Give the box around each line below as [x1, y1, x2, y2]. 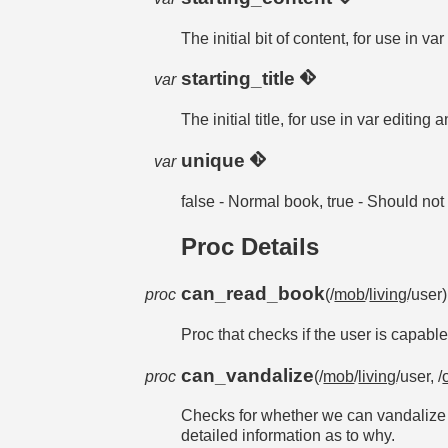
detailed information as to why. [181, 427, 396, 445]
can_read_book [181, 283, 326, 305]
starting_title [181, 68, 301, 90]
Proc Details [181, 233, 320, 261]
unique [181, 149, 251, 171]
